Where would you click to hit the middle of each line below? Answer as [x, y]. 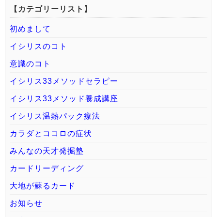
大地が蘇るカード [43, 186]
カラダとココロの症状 [51, 134]
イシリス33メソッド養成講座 [64, 99]
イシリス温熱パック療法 [55, 116]
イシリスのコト [39, 46]
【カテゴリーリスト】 [51, 9]
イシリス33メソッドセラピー [64, 81]
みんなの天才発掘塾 [47, 151]
